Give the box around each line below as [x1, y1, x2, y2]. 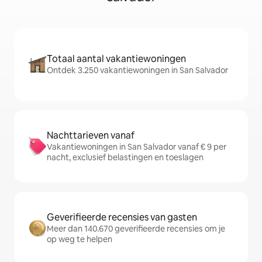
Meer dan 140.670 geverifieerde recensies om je [47, 223, 225, 234]
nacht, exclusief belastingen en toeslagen [47, 152, 204, 163]
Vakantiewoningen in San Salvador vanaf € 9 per [47, 142, 226, 152]
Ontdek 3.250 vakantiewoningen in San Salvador [47, 65, 228, 75]
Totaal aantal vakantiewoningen [47, 53, 186, 65]
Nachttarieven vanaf [47, 129, 135, 142]
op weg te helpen [47, 234, 112, 244]
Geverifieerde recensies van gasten [47, 211, 197, 223]
